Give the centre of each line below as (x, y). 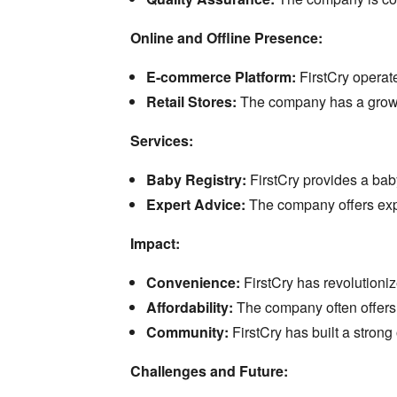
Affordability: (189, 307)
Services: (161, 141)
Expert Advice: (195, 205)
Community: (187, 332)
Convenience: (193, 283)
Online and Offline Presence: (226, 38)
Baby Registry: (196, 180)
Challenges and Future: (209, 371)
